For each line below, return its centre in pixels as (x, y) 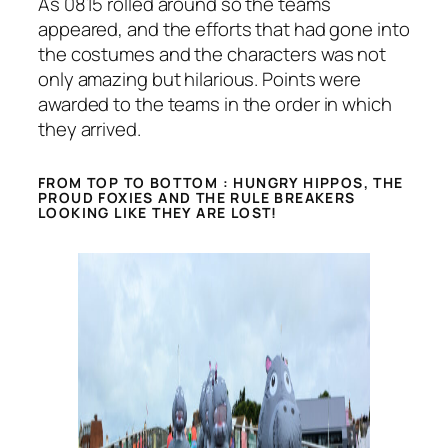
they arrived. (89, 129)
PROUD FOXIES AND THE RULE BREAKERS (197, 197)
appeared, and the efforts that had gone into (224, 29)
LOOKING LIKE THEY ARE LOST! (158, 212)
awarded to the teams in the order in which (215, 104)
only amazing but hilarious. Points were (200, 79)
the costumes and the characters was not (212, 54)
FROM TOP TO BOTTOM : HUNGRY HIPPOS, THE (221, 182)
